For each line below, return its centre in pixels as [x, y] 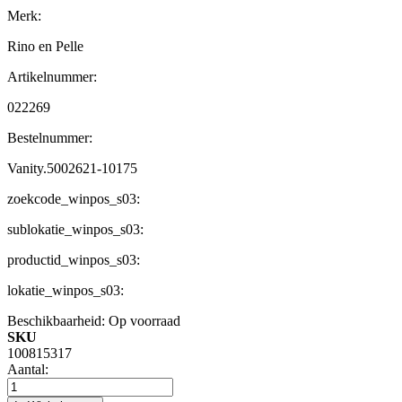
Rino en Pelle [45, 47]
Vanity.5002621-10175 [72, 169]
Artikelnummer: [52, 77]
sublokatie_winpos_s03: [75, 230]
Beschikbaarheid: [56, 321]
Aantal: [28, 370]
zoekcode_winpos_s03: [74, 199]
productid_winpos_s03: [74, 260]
